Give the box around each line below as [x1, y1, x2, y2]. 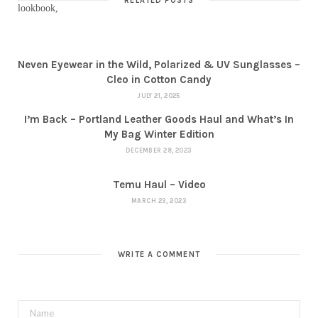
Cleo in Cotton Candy [106, 72, 212, 86]
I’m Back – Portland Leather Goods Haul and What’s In [24, 112, 294, 126]
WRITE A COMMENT [118, 249, 200, 259]
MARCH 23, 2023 [131, 197, 187, 204]
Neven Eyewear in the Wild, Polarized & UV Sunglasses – [18, 57, 300, 71]
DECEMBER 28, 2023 [126, 146, 192, 154]
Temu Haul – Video [112, 177, 206, 191]
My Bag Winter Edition [104, 127, 214, 141]
